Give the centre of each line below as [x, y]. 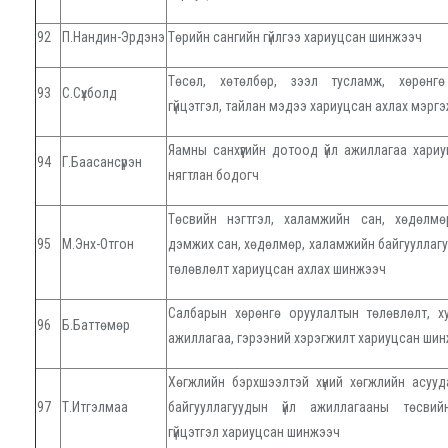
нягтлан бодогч [213, 175]
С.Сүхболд [89, 93]
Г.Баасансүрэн [102, 162]
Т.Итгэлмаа [96, 407]
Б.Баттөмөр [96, 325]
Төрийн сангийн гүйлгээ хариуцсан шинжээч [295, 37]
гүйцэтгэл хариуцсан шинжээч [254, 432]
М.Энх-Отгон [98, 244]
